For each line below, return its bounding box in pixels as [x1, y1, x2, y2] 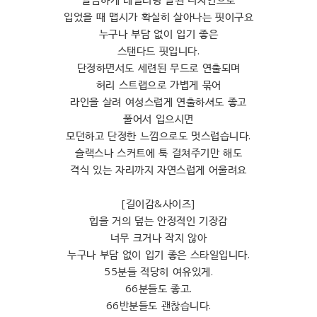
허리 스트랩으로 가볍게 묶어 [96, 76, 221, 91]
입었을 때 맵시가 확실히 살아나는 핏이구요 [64, 8, 253, 23]
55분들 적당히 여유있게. [104, 263, 213, 278]
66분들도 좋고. [125, 280, 192, 295]
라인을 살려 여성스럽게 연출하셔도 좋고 [70, 93, 247, 108]
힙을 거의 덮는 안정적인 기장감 [89, 212, 228, 227]
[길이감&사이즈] [122, 195, 195, 210]
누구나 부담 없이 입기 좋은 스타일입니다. [67, 246, 250, 261]
